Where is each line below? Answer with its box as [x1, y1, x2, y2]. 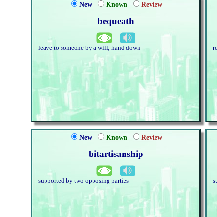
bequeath [97, 16, 134, 26]
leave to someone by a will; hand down [38, 45, 140, 51]
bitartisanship [88, 149, 143, 159]
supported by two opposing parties [38, 177, 129, 184]
